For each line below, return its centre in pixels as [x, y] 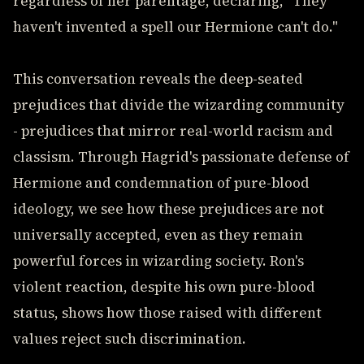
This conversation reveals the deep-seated [158, 79]
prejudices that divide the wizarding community [179, 105]
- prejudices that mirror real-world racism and [173, 131]
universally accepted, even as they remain [158, 235]
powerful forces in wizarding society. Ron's [158, 261]
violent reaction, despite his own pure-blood [164, 287]
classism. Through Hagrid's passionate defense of [181, 157]
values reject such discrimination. [130, 339]
